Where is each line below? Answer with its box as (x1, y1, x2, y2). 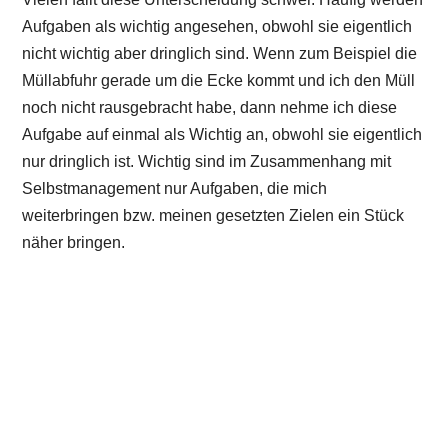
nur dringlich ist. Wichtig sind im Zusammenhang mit (22, 152, 392, 170)
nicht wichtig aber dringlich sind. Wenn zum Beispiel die (22, 44, 418, 62)
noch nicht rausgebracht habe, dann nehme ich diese (22, 98, 398, 116)
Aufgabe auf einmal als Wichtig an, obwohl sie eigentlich (22, 125, 423, 143)
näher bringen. (22, 233, 126, 251)
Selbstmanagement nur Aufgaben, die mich (22, 179, 328, 197)
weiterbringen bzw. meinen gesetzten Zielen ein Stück (22, 206, 405, 224)
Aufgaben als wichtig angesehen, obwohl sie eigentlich (22, 17, 413, 35)
